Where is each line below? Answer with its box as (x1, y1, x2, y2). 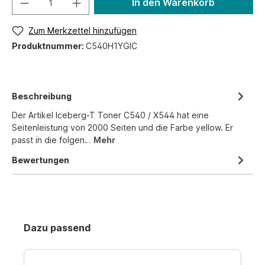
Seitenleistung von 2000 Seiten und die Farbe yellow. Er (12, 122, 233, 132)
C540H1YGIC (86, 40, 137, 51)
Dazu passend (24, 221, 91, 234)
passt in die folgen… (12, 134, 93, 145)
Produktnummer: (12, 40, 86, 51)
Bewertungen (12, 154, 69, 165)
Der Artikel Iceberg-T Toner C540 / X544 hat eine (12, 109, 209, 120)
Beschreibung (12, 91, 72, 101)
